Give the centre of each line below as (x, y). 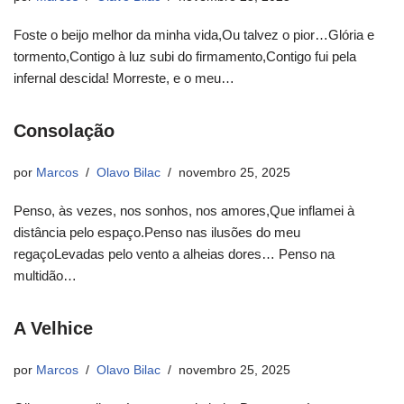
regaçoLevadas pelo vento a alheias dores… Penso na (174, 254)
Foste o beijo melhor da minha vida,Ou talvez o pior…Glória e (194, 35)
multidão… (47, 276)
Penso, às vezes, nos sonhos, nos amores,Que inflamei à (184, 211)
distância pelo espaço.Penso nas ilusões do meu (157, 233)
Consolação (64, 131)
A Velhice (53, 329)
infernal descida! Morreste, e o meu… (126, 78)
